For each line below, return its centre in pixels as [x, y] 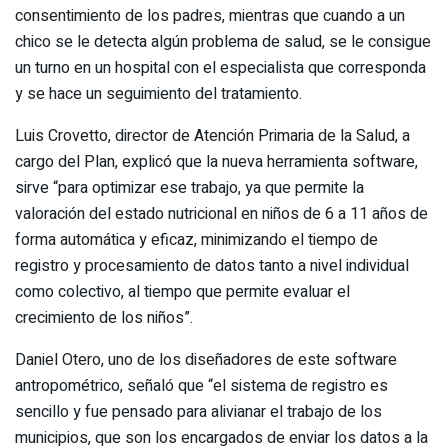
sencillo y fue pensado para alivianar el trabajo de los [198, 412]
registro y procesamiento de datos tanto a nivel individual [212, 266]
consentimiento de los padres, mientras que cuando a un [210, 16]
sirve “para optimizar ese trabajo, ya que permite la [189, 188]
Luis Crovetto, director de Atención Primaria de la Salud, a [212, 136]
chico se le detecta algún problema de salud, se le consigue [223, 42]
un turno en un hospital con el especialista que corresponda [220, 68]
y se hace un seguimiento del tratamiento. [158, 94]
